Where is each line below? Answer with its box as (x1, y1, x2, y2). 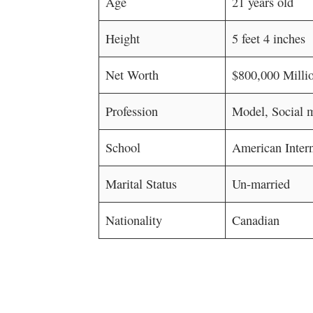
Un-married (231, 175, 290, 192)
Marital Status (105, 175, 177, 192)
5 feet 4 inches (231, 30, 305, 47)
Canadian (231, 212, 279, 228)
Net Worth (105, 66, 159, 83)
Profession (105, 103, 158, 119)
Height (105, 30, 140, 47)
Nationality (105, 212, 162, 228)
